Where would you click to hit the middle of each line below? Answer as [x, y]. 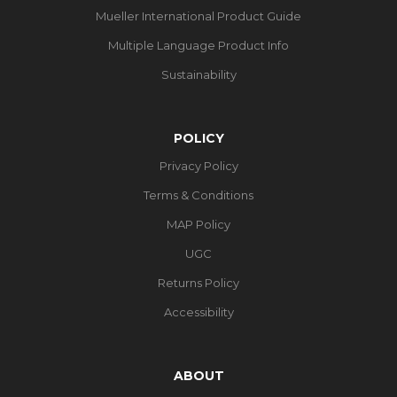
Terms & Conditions [198, 195]
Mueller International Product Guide [198, 16]
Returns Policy [198, 282]
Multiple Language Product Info [198, 45]
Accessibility [198, 311]
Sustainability [198, 74]
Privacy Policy [198, 165]
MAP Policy [198, 224]
